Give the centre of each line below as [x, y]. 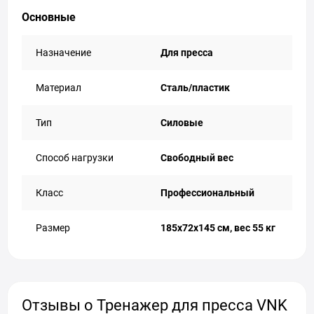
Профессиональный [207, 193]
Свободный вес [197, 158]
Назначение [63, 53]
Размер [53, 228]
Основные [49, 17]
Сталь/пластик [195, 88]
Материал [59, 88]
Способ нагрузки [75, 158]
